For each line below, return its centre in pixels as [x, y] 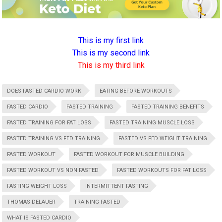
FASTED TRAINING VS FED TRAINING [54, 138]
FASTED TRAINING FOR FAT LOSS [49, 122]
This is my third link [111, 65]
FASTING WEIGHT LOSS [37, 186]
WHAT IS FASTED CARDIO [39, 218]
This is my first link [111, 40]
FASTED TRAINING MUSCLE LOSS [152, 122]
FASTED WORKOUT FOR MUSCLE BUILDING [129, 154]
